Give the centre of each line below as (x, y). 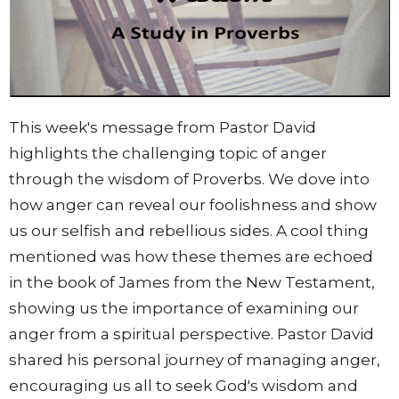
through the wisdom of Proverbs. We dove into (189, 179)
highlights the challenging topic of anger (168, 154)
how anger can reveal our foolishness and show (193, 205)
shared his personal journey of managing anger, (195, 360)
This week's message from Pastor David (163, 128)
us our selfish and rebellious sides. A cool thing (189, 231)
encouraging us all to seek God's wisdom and (183, 386)
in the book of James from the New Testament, (192, 283)
